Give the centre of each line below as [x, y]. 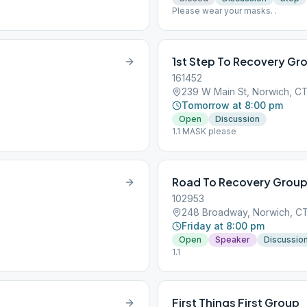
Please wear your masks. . [224, 11]
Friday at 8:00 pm [223, 226]
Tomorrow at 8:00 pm [232, 105]
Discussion [237, 119]
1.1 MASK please [204, 131]
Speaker [233, 240]
